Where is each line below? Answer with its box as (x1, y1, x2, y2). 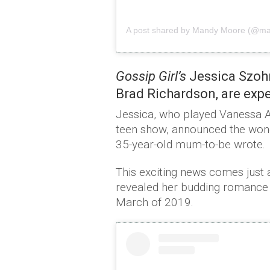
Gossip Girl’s (116, 69, 186, 84)
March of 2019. (116, 195, 193, 210)
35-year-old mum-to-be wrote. (116, 137, 265, 152)
